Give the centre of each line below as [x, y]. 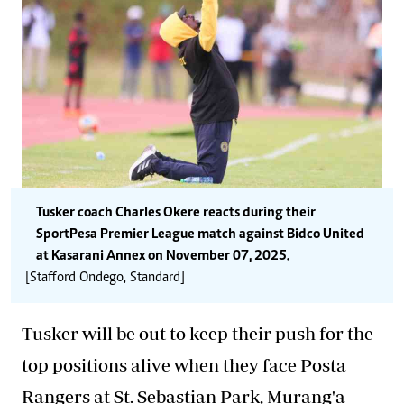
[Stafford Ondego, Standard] [105, 277]
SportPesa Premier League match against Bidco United [200, 234]
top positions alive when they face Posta [184, 364]
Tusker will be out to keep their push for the [197, 333]
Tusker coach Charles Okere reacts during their [176, 212]
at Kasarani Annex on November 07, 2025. [163, 256]
